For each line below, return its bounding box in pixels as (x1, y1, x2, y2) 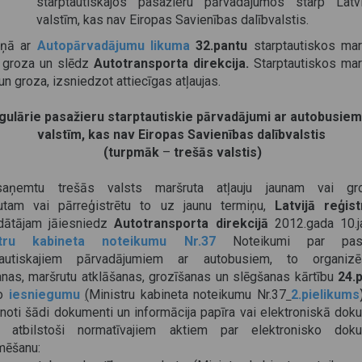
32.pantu (196, 38, 248, 53)
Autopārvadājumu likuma (36, 38, 191, 53)
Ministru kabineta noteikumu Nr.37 (89, 287, 286, 302)
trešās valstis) (174, 145, 262, 160)
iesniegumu (8, 287, 80, 302)
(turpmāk (100, 145, 162, 160)
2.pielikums (291, 287, 360, 302)
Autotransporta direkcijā (114, 216, 268, 231)
